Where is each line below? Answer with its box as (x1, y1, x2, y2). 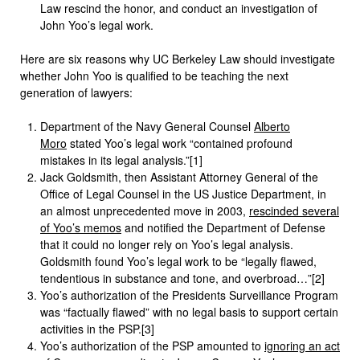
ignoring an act (264, 337, 340, 354)
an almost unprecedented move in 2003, (40, 202, 249, 219)
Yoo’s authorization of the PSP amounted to (40, 337, 264, 354)
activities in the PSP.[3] (40, 320, 154, 337)
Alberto (254, 117, 290, 134)
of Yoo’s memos (40, 219, 121, 235)
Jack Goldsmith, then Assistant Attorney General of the (40, 168, 318, 185)
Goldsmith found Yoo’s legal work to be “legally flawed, (40, 252, 317, 269)
